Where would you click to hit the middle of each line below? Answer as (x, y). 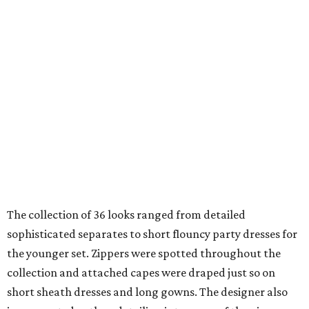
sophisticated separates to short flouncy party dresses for (152, 234)
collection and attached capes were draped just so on (141, 273)
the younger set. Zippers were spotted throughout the (144, 253)
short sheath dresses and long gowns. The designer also (147, 292)
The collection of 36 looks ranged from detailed (126, 215)
